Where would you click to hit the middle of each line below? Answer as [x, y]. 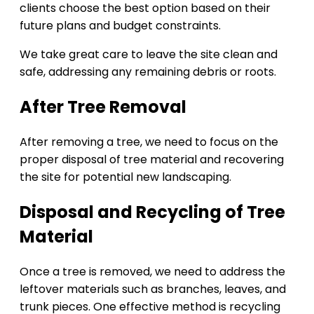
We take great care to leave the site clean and [149, 54]
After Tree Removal [103, 107]
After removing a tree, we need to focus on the [149, 142]
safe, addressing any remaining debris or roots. [148, 71]
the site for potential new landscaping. [125, 177]
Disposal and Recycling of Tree [152, 212]
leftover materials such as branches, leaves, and [153, 289]
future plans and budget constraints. [120, 25]
